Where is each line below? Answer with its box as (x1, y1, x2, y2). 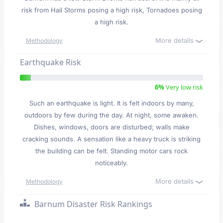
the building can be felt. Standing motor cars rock (35, 147, 188, 155)
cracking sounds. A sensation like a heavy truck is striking (22, 135, 201, 143)
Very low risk (164, 83, 203, 92)
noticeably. (95, 159, 128, 167)
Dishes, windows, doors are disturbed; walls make (33, 123, 190, 131)
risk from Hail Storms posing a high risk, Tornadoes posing (21, 6, 202, 14)
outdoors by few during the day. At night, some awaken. (24, 111, 199, 119)
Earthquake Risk (20, 57, 81, 68)
